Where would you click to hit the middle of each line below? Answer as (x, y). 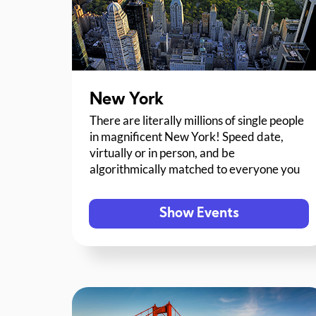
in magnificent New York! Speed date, (187, 137)
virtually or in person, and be (163, 153)
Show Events (199, 214)
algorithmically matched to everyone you (195, 169)
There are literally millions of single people (197, 121)
